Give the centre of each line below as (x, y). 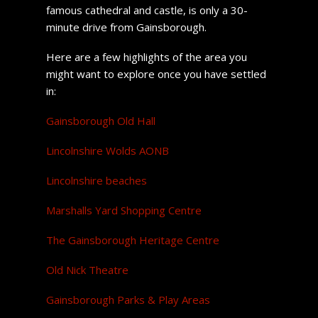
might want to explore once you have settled (156, 73)
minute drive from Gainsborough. (126, 27)
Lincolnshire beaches (96, 180)
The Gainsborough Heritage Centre (132, 240)
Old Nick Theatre (87, 269)
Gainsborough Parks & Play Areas (128, 299)
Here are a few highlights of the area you (146, 56)
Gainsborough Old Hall (100, 120)
